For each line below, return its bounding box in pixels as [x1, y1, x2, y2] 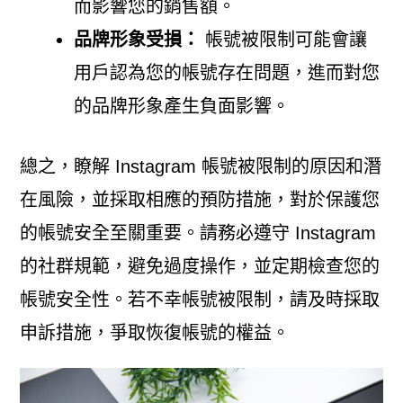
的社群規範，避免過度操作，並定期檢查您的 [19, 255, 380, 276]
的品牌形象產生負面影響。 [73, 95, 290, 116]
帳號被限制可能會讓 [199, 29, 367, 49]
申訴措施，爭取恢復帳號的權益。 [19, 322, 290, 343]
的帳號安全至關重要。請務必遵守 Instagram [19, 222, 376, 243]
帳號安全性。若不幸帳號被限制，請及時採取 [19, 289, 380, 309]
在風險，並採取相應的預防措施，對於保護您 [19, 189, 380, 210]
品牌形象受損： [73, 29, 200, 49]
